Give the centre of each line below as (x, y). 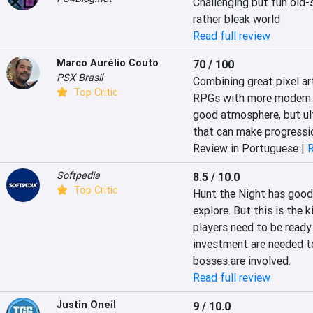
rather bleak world (236, 19)
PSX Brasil (80, 78)
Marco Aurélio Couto (108, 63)
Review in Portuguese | (250, 148)
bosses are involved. (241, 261)
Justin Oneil (86, 305)
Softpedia (78, 175)
